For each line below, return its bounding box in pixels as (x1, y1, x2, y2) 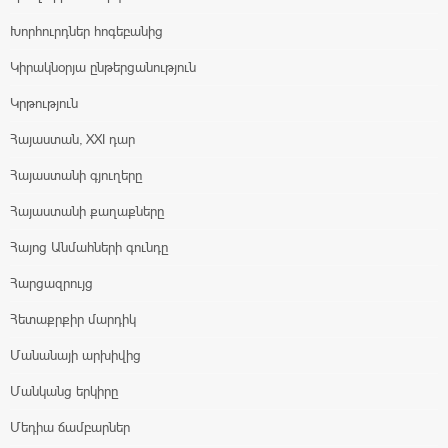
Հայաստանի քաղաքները (10, 203, 164, 219)
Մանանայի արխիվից (10, 347, 141, 363)
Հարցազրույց (10, 275, 93, 291)
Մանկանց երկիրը (10, 383, 118, 399)
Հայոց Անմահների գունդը (10, 239, 168, 255)
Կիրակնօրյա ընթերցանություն (10, 59, 196, 75)
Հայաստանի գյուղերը (10, 167, 142, 183)
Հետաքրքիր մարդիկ (10, 311, 136, 327)
